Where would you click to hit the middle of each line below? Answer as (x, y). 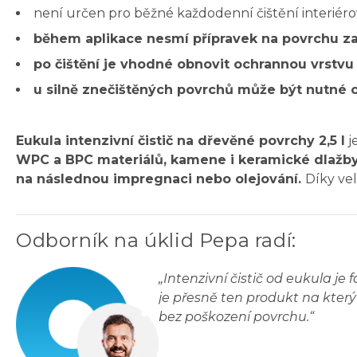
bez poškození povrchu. (234, 317)
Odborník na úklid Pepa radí (154, 241)
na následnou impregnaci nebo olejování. (161, 179)
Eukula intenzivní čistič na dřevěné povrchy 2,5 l (180, 141)
